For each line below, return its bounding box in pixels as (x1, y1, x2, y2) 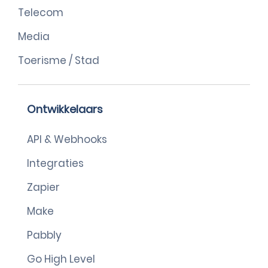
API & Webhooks (27, 132, 107, 147)
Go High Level (27, 252, 95, 266)
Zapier (27, 180, 60, 194)
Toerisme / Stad (18, 53, 99, 68)
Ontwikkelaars (27, 102, 103, 117)
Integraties (27, 156, 84, 170)
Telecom (18, 5, 63, 20)
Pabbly (27, 228, 62, 242)
